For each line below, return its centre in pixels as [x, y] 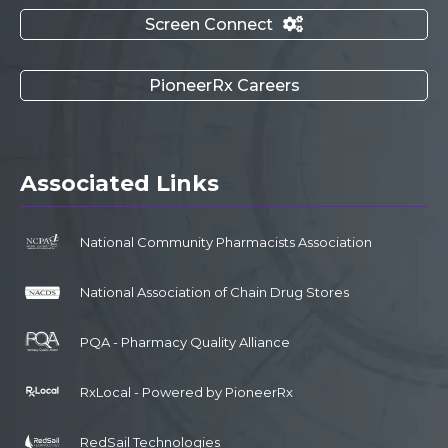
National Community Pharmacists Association [226, 241]
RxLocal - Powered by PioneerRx [186, 391]
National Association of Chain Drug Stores [214, 291]
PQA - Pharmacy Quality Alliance [185, 341]
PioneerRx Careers [224, 85]
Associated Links [119, 183]
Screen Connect [209, 24]
